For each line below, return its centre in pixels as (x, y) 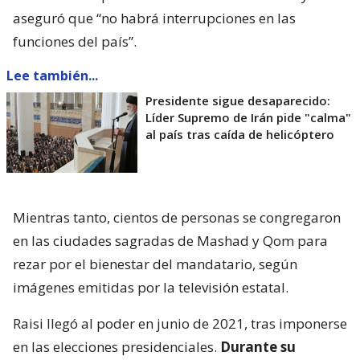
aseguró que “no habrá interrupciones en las (154, 18)
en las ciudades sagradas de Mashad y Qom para (170, 240)
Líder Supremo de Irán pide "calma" (248, 117)
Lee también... (52, 75)
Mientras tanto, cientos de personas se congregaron (177, 217)
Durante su (258, 346)
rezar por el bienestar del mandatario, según (155, 264)
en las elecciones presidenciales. (117, 346)
